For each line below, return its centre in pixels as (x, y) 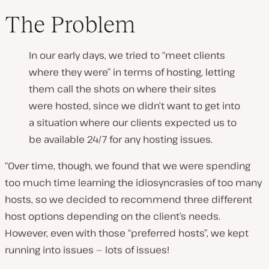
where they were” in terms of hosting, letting (132, 72)
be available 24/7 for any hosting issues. (121, 140)
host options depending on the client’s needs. (113, 216)
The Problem (70, 25)
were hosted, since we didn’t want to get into (134, 106)
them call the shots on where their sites (122, 89)
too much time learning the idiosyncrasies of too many (133, 183)
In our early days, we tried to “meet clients (127, 56)
